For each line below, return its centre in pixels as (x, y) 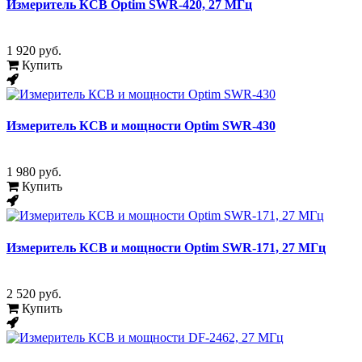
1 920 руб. (34, 50)
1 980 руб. (34, 172)
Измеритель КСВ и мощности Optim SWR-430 (141, 126)
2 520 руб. (34, 293)
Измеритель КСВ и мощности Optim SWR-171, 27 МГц (166, 247)
